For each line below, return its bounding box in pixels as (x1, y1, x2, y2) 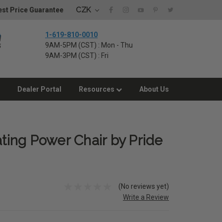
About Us (139, 85, 169, 93)
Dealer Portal (17, 85, 61, 93)
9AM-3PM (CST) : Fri (45, 52, 109, 59)
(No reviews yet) (118, 182, 169, 190)
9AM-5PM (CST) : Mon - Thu (45, 41, 133, 49)
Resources (79, 85, 116, 93)
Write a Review (123, 193, 169, 201)
